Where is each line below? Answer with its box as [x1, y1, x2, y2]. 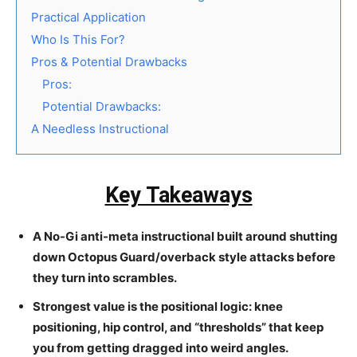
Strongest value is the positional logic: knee [33, 299, 283, 315]
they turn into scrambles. [33, 270, 177, 286]
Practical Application [31, 10, 146, 25]
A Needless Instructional [31, 121, 169, 137]
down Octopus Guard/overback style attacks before [33, 249, 335, 265]
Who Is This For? [31, 32, 125, 48]
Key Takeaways [104, 182, 253, 209]
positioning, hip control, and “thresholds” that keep [33, 320, 324, 335]
